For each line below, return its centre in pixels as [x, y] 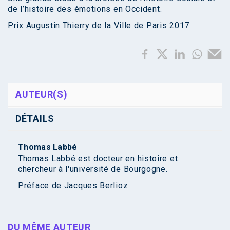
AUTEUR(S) [42, 94]
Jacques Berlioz [96, 186]
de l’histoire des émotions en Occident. [85, 9]
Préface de [41, 186]
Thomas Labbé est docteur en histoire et [98, 159]
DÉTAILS [35, 119]
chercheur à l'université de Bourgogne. [93, 169]
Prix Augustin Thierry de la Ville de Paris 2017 [99, 26]
